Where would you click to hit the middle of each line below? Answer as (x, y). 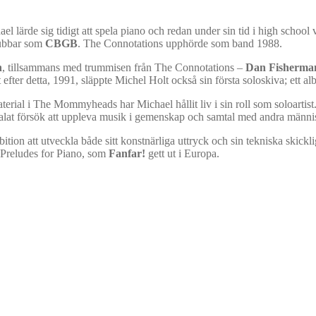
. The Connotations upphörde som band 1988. (180, 43)
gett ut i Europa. (182, 153)
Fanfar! (127, 153)
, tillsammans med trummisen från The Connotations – (124, 67)
